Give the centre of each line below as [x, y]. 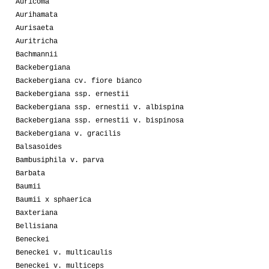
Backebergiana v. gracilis [68, 134]
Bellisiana [37, 226]
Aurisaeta [35, 28]
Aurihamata [37, 15]
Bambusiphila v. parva [60, 160]
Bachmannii [37, 54]
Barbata [30, 173]
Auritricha [37, 41]
